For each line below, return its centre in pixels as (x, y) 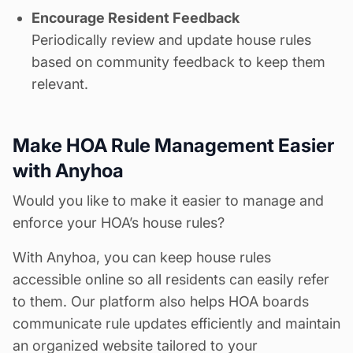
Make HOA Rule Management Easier (173, 146)
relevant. (60, 84)
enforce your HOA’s (78, 223)
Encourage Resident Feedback (136, 18)
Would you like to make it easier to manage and (168, 201)
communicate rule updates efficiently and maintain (176, 324)
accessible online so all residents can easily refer (171, 280)
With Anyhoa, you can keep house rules (142, 258)
